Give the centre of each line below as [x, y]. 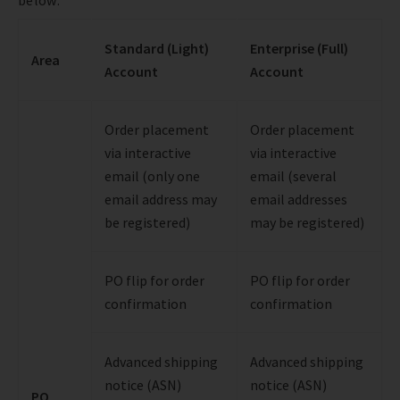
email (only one [152, 175]
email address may [161, 199]
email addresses [299, 199]
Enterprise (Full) [299, 48]
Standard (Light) [157, 48]
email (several [293, 175]
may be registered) [307, 222]
